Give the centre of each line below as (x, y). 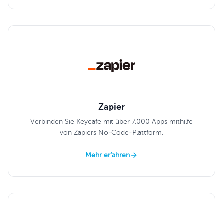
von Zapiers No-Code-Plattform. (111, 133)
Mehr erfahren (108, 155)
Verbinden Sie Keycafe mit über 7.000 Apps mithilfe (111, 122)
